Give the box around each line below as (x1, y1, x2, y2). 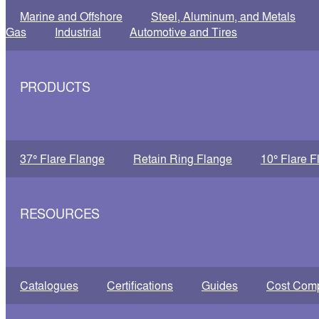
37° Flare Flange (20, 150, 105, 167)
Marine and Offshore (20, 8, 122, 24)
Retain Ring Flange (133, 150, 232, 167)
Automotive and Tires (130, 23, 237, 40)
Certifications (107, 277, 173, 293)
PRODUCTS (20, 78, 90, 96)
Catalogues (20, 277, 78, 293)
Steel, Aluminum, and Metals (151, 8, 296, 24)
